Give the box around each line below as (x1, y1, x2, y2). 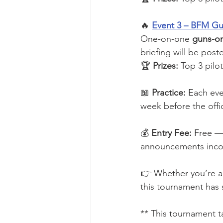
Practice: (152, 87, 186, 99)
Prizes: (153, 60, 178, 72)
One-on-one (140, 33, 192, 45)
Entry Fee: (151, 127, 192, 139)
